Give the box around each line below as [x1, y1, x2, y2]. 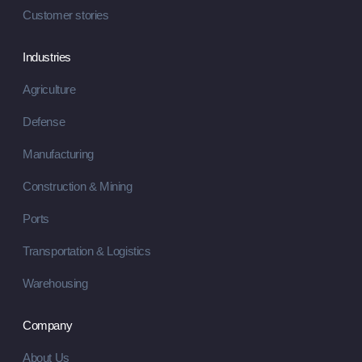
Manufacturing [22, 147, 94, 161]
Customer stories [22, 8, 109, 22]
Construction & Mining [22, 179, 133, 193]
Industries [22, 50, 71, 64]
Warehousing [22, 276, 88, 290]
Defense [22, 115, 65, 128]
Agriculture [22, 82, 76, 96]
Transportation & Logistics [22, 244, 151, 258]
